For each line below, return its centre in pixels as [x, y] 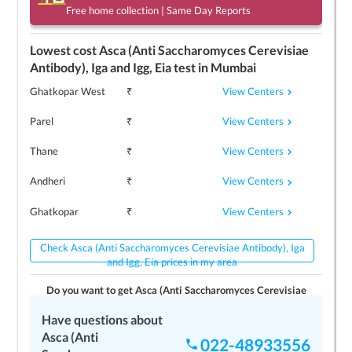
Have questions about [103, 319]
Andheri [48, 181]
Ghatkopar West [68, 91]
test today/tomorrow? [235, 304]
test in [191, 67]
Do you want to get [90, 290]
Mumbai [234, 67]
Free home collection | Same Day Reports [159, 10]
